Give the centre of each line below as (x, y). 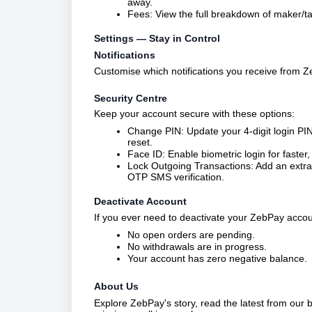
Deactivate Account (140, 202)
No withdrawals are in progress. (197, 246)
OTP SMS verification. (176, 177)
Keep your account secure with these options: (194, 114)
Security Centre (131, 98)
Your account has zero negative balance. (217, 258)
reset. (140, 142)
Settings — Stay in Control (157, 39)
